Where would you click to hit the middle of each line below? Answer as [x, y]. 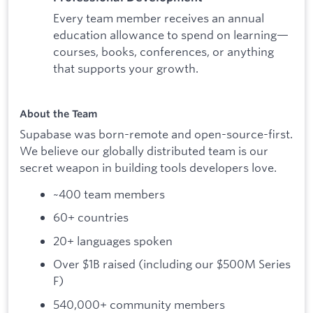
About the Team [58, 114]
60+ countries [91, 217]
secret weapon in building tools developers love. [148, 168]
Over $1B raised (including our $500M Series [172, 264]
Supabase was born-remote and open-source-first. [156, 134]
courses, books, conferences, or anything [163, 51]
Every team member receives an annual [159, 17]
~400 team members [109, 194]
